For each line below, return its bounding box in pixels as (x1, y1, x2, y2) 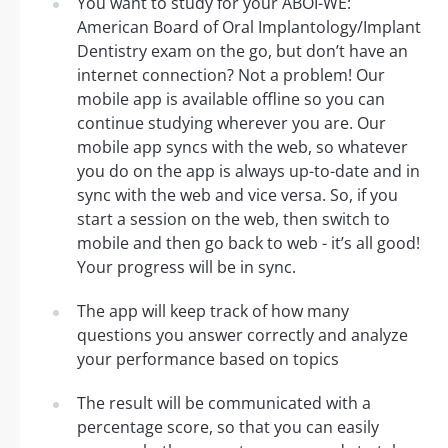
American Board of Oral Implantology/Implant (77, 16, 421, 39)
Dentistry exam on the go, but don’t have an (77, 40, 408, 63)
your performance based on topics (77, 348, 339, 371)
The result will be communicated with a (77, 392, 371, 415)
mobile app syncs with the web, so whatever (77, 136, 408, 159)
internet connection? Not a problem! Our (77, 64, 385, 87)
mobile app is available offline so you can (77, 88, 385, 111)
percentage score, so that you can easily (77, 416, 379, 439)
